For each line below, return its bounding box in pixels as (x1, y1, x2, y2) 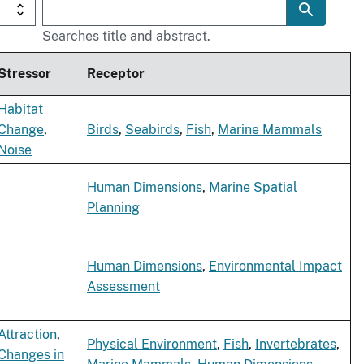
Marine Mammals (218, 122, 322, 138)
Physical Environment (87, 336, 217, 353)
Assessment (87, 279, 160, 295)
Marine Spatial (209, 180, 297, 196)
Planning (87, 200, 140, 216)
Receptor (87, 66, 145, 82)
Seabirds (125, 122, 180, 138)
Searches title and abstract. (42, 28, 210, 45)
